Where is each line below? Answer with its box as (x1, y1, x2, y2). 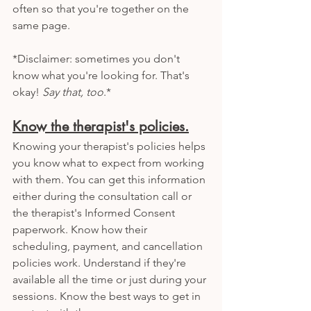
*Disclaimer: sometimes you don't (12, 51, 183, 65)
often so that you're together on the (12, 1, 192, 15)
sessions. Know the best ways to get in (12, 289, 203, 303)
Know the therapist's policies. (12, 117, 189, 135)
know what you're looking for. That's (12, 68, 192, 82)
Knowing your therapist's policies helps (12, 139, 208, 153)
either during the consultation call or (12, 189, 194, 203)
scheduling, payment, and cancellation (12, 239, 205, 253)
